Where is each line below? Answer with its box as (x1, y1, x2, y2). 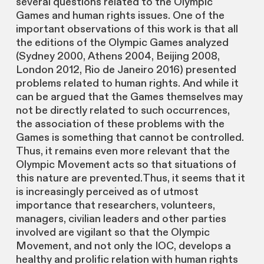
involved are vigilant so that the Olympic (15, 226, 210, 240)
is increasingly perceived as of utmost (15, 185, 199, 199)
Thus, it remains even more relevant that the (15, 144, 230, 159)
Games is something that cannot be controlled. (15, 131, 244, 145)
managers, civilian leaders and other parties (15, 212, 226, 226)
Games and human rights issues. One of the (15, 9, 225, 23)
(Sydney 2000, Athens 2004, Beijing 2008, (15, 49, 220, 64)
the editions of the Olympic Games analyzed (15, 36, 229, 50)
